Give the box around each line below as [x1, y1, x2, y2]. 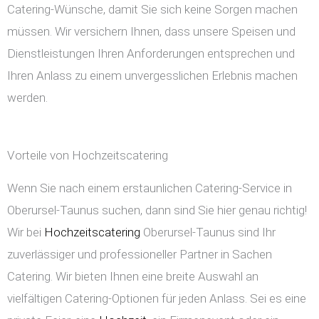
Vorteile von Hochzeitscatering [7, 148, 168, 163]
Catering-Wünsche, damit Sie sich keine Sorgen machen [7, 2, 298, 17]
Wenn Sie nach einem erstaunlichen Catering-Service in [7, 181, 292, 196]
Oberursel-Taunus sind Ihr [140, 225, 276, 240]
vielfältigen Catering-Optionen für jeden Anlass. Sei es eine [7, 291, 306, 306]
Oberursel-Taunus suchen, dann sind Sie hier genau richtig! [7, 203, 307, 218]
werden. [7, 90, 48, 105]
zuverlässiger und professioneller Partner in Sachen [7, 247, 272, 262]
